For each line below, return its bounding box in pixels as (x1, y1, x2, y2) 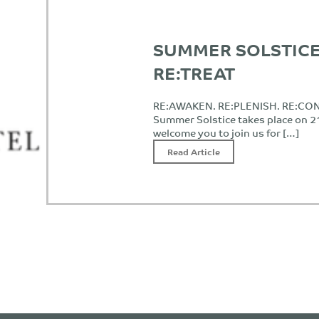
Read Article (167, 144, 220, 159)
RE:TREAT (153, 58, 235, 87)
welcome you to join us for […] (153, 124, 299, 141)
